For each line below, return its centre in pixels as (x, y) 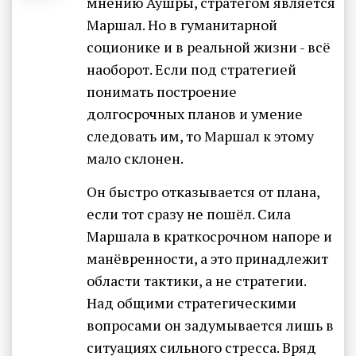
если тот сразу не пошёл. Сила (189, 213)
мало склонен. (135, 159)
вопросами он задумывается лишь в (210, 325)
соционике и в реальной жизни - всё (209, 47)
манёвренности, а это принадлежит (207, 258)
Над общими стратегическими (192, 302)
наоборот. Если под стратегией (192, 70)
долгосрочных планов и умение (195, 114)
